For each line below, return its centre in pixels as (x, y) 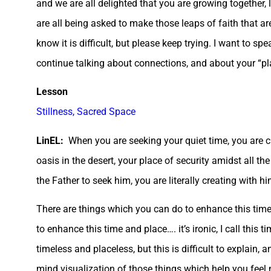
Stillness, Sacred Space (86, 112)
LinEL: (52, 140)
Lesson (52, 92)
